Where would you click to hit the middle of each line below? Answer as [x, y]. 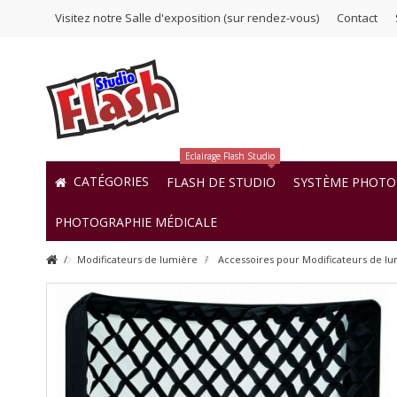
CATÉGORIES [109, 182]
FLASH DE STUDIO [221, 182]
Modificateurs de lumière [137, 259]
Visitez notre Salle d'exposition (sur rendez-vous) [187, 18]
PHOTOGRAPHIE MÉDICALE [136, 222]
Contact [357, 18]
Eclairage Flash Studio [230, 156]
